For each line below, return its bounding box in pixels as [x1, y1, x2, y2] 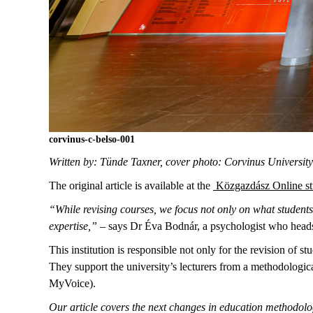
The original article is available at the [49, 180, 213, 191]
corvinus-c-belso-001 [49, 134, 135, 145]
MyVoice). [49, 277, 96, 289]
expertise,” [49, 220, 97, 232]
